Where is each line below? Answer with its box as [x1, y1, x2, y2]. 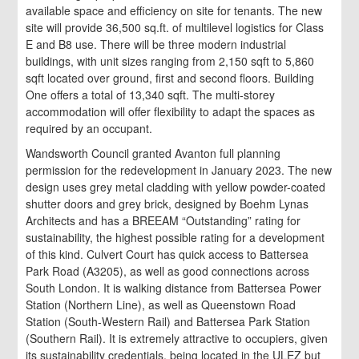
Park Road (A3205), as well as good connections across [26, 263, 310, 280]
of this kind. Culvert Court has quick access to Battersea [26, 246, 309, 263]
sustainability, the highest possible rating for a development [26, 229, 325, 246]
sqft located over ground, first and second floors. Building [26, 70, 315, 87]
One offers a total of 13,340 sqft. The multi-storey [26, 87, 276, 103]
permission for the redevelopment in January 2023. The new [26, 162, 333, 179]
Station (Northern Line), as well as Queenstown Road [26, 296, 296, 313]
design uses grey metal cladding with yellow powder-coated [26, 179, 326, 196]
